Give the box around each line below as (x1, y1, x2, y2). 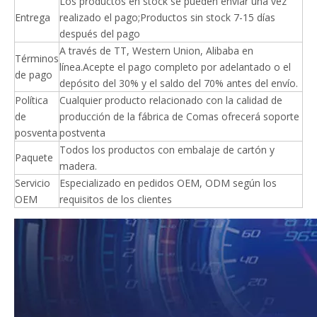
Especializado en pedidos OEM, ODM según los (59, 176, 277, 190)
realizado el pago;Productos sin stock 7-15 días (59, 11, 275, 24)
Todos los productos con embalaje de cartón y (59, 143, 275, 156)
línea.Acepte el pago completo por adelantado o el (59, 60, 291, 74)
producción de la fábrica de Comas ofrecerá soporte (59, 110, 299, 123)
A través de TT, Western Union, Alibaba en (59, 44, 253, 57)
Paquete (15, 151, 53, 164)
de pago (15, 68, 52, 81)
